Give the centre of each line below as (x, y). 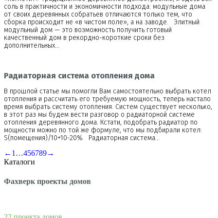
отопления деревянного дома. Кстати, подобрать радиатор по (101, 123)
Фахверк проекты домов (47, 181)
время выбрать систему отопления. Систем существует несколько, (108, 107)
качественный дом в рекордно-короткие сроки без (84, 37)
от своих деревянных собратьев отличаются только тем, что (98, 14)
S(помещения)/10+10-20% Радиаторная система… (82, 138)
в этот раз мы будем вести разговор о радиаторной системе (99, 115)
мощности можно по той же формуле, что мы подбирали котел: (103, 130)
